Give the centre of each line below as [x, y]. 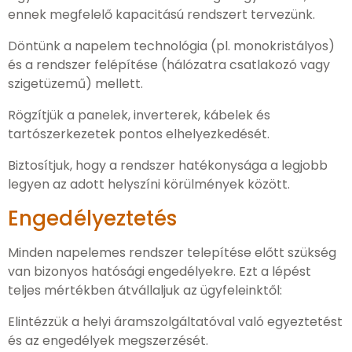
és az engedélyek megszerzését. [108, 341]
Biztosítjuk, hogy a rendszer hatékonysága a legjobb [168, 165]
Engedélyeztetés [93, 218]
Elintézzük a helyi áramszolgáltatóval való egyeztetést [175, 322]
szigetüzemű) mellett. [75, 84]
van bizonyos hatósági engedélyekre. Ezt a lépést [159, 271]
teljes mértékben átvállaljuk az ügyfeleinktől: [145, 290]
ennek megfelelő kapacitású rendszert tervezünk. [161, 15]
